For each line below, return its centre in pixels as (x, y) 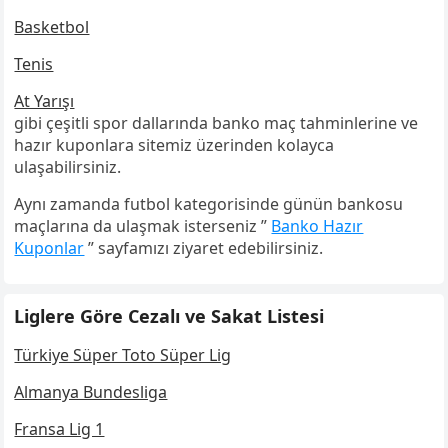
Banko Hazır (317, 226)
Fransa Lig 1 (59, 429)
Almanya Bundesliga (91, 392)
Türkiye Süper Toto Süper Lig (123, 355)
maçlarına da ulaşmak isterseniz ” (143, 226)
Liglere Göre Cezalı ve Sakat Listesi (169, 316)
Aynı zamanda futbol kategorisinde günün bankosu (209, 204)
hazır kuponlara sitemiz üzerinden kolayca (174, 145)
